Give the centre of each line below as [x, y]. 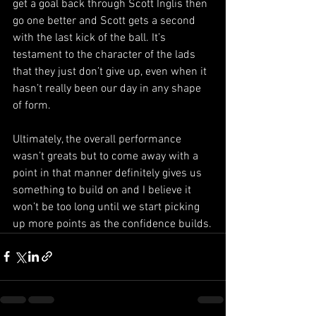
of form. [32, 105]
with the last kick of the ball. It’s [91, 38]
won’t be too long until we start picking [108, 207]
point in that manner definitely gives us [109, 173]
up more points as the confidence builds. [112, 224]
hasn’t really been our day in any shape [108, 89]
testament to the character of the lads [105, 55]
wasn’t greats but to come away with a [107, 156]
